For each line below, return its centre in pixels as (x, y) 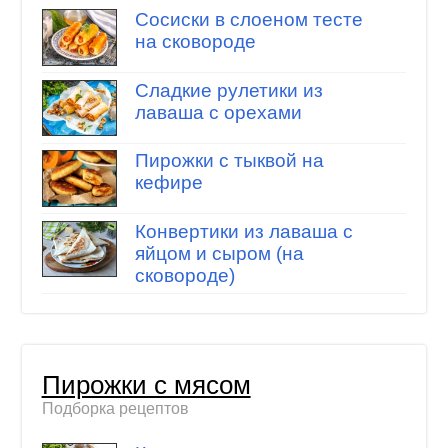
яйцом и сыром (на (219, 253)
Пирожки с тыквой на (229, 161)
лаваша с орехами (218, 112)
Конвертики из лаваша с (243, 231)
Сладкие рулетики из (228, 90)
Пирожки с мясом (146, 384)
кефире (168, 183)
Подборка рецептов (115, 408)
